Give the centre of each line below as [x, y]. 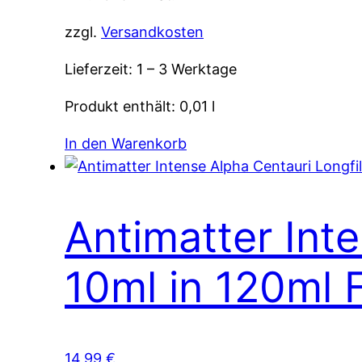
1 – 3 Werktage [187, 69]
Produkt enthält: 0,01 [138, 107]
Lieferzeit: [101, 69]
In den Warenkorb [126, 144]
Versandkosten [152, 32]
